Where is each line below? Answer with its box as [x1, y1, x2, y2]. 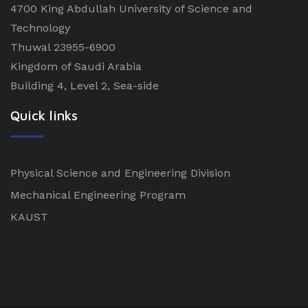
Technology [10, 21, 70, 35]
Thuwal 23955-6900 [10, 41, 115, 54]
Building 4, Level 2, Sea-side [10, 79, 159, 93]
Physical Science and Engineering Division [10, 166, 230, 180]
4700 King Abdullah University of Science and [10, 2, 252, 16]
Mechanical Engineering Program [10, 188, 186, 202]
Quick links [10, 107, 78, 124]
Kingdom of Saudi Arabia [10, 60, 142, 74]
